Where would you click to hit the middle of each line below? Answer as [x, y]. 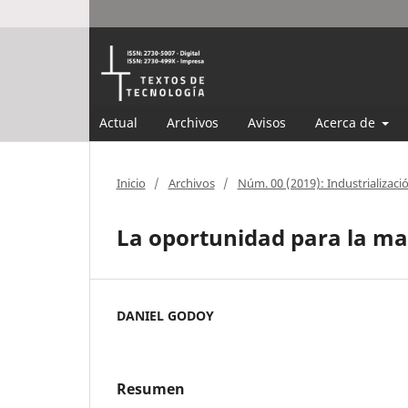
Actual [118, 122]
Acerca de [347, 122]
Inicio [131, 183]
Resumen [150, 389]
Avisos [266, 122]
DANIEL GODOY [165, 316]
